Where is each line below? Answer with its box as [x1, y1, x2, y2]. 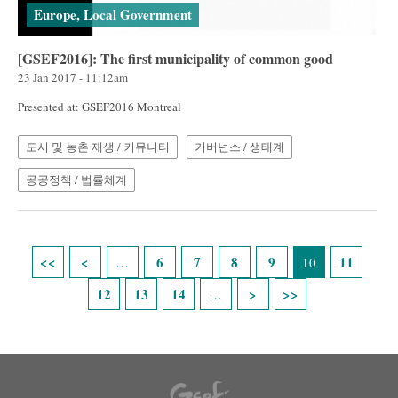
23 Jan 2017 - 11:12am [18, 68, 128, 85]
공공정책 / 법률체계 [26, 171, 127, 187]
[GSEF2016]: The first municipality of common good [18, 47, 333, 68]
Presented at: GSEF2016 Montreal [18, 98, 181, 115]
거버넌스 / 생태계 [195, 138, 284, 155]
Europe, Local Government [34, 4, 192, 24]
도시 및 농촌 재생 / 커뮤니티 [26, 138, 170, 155]
